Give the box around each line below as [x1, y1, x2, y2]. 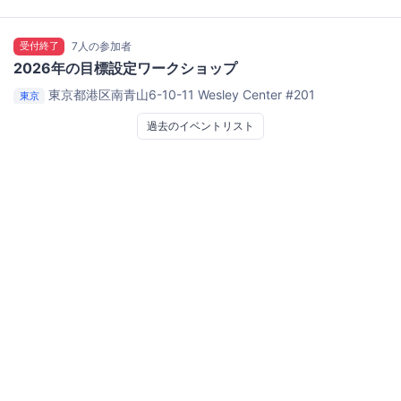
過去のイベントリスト [147, 119, 254, 133]
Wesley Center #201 [198, 87, 316, 103]
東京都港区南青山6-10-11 [48, 87, 199, 103]
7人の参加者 [72, 39, 132, 54]
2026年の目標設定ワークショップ [13, 59, 237, 78]
